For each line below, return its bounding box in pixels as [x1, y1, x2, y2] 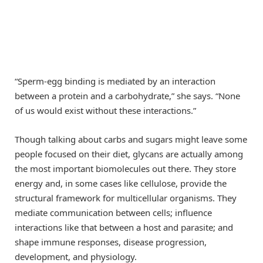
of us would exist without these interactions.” [15, 104, 196, 117]
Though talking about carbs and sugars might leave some [15, 133, 247, 145]
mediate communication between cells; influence [15, 206, 212, 218]
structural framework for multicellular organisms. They [15, 191, 237, 204]
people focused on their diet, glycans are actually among [15, 147, 243, 160]
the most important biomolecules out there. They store [15, 162, 236, 174]
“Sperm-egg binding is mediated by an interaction [15, 75, 215, 87]
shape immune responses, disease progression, [15, 235, 207, 248]
